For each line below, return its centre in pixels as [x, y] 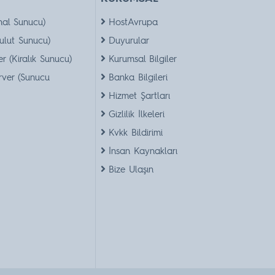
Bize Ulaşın [131, 169]
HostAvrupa [133, 22]
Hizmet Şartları [139, 95]
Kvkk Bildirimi [135, 132]
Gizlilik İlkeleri [136, 114]
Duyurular [129, 40]
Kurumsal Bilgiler [142, 59]
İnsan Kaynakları [143, 151]
